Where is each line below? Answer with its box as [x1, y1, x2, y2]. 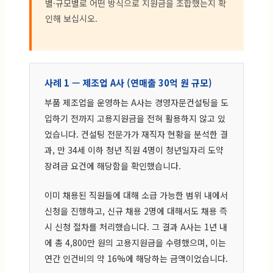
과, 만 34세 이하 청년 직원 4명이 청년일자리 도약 [44, 143, 224, 156]
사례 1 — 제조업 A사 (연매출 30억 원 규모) [44, 76, 212, 89]
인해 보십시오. [45, 12, 97, 24]
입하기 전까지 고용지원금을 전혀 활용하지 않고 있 [44, 112, 225, 124]
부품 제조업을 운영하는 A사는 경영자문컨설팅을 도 [44, 96, 229, 108]
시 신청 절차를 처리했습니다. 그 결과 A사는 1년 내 [44, 220, 227, 233]
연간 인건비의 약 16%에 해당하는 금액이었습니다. [44, 252, 228, 264]
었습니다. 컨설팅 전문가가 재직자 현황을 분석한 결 [44, 127, 228, 140]
